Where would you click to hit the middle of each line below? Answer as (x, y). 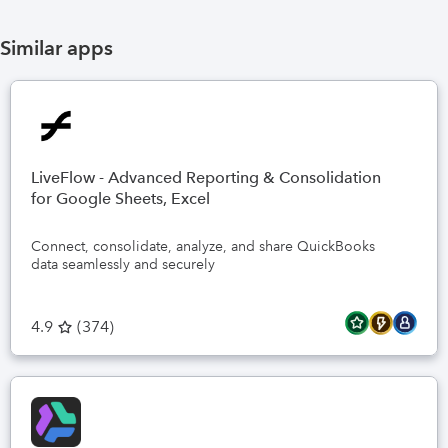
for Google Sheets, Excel (120, 198)
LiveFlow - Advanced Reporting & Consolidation (206, 177)
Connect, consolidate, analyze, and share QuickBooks (203, 246)
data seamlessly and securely (123, 264)
